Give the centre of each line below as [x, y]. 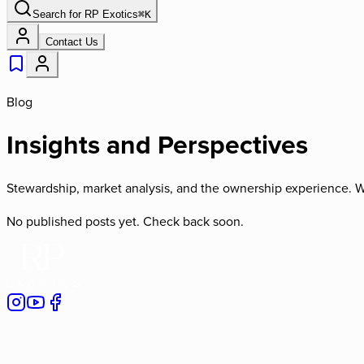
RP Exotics [111, 14]
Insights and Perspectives [157, 145]
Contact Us [72, 42]
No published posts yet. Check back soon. [125, 221]
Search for [58, 14]
